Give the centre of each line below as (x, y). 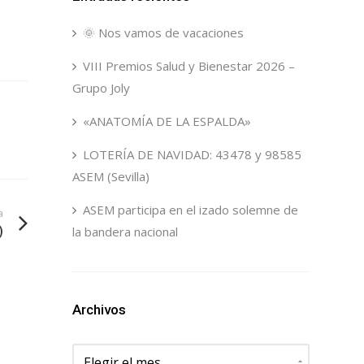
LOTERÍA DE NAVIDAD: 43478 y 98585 (192, 154)
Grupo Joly (101, 88)
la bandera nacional (125, 232)
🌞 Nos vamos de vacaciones (163, 32)
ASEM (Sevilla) (110, 176)
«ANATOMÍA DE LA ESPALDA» (167, 121)
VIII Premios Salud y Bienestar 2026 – (188, 66)
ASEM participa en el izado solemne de (190, 210)
